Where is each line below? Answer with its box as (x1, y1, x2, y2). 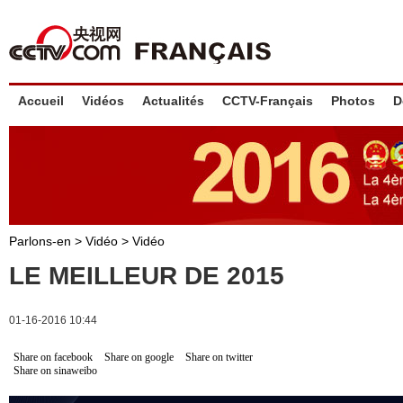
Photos (331, 94, 375, 108)
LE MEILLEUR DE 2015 (9, 262, 284, 290)
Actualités (142, 94, 204, 108)
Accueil (18, 94, 64, 108)
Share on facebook (13, 351, 93, 363)
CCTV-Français (222, 94, 313, 108)
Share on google (104, 351, 174, 363)
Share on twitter (185, 351, 253, 363)
